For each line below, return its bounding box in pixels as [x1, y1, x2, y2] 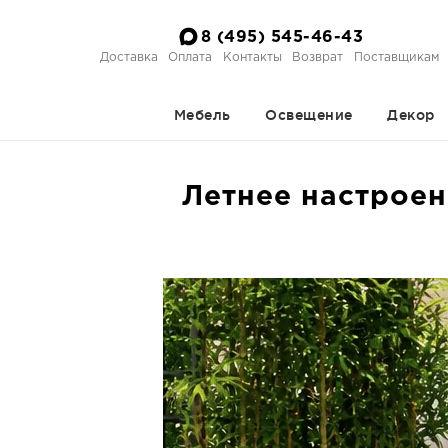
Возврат [292, 51, 344, 63]
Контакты [222, 51, 282, 63]
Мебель [173, 107, 231, 123]
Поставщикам [353, 51, 439, 63]
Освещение [265, 107, 353, 123]
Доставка [99, 51, 158, 63]
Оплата [168, 51, 213, 63]
